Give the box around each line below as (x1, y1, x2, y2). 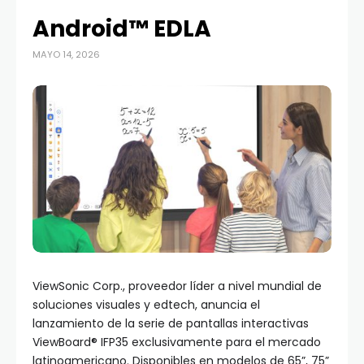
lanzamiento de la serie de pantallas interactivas (32, 315, 309, 332)
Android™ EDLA (32, 13, 211, 45)
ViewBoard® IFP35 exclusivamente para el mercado (32, 334, 321, 351)
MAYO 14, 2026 (32, 48, 100, 62)
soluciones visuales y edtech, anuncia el (32, 297, 260, 314)
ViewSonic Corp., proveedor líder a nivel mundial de (32, 278, 322, 295)
